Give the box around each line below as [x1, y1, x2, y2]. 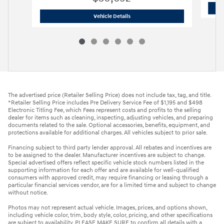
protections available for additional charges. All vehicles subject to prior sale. [8, 128, 207, 136]
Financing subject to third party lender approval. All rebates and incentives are [8, 143, 211, 151]
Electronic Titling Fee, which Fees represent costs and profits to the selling [8, 106, 201, 114]
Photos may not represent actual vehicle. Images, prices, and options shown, [8, 203, 207, 211]
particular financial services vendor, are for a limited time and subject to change [8, 181, 216, 189]
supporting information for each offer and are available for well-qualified [8, 166, 199, 174]
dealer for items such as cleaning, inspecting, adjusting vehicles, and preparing [8, 113, 213, 121]
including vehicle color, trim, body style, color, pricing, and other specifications [8, 211, 212, 219]
